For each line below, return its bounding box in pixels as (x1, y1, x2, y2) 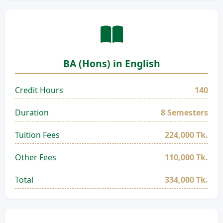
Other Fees (15, 152, 56, 163)
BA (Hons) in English (63, 57, 160, 70)
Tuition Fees (15, 129, 60, 140)
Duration (15, 107, 49, 118)
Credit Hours (15, 85, 63, 96)
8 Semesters (161, 107, 208, 118)
